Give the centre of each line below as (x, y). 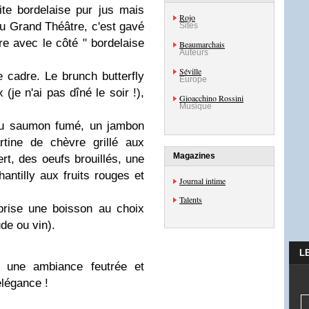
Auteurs (194, 52)
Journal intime (202, 181)
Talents (191, 199)
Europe (193, 79)
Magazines (194, 156)
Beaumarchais (202, 44)
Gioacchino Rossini (211, 98)
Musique (196, 106)
